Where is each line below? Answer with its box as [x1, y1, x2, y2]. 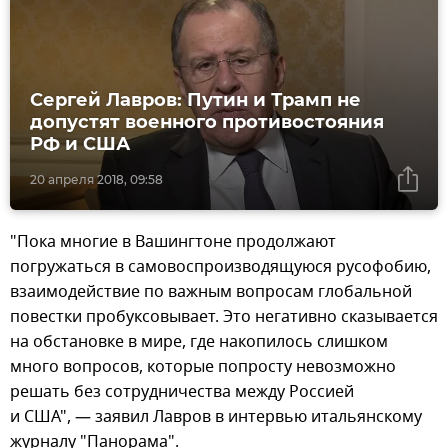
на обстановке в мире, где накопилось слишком [10, 330, 388, 355]
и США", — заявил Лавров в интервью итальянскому [10, 405, 422, 430]
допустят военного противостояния [30, 111, 384, 134]
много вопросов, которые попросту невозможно [10, 355, 396, 380]
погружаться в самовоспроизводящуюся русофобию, [10, 255, 431, 280]
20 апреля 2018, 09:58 [30, 172, 163, 188]
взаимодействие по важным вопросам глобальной [10, 280, 412, 305]
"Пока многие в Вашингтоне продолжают [10, 230, 336, 255]
